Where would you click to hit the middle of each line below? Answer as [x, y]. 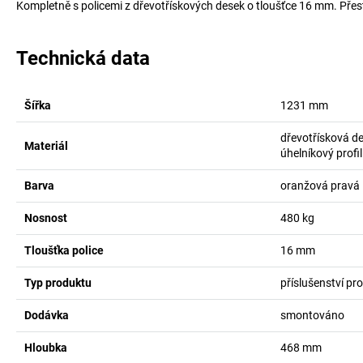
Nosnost [46, 218]
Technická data [83, 58]
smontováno [312, 315]
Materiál [46, 145]
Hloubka [46, 348]
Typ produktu [58, 283]
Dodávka [47, 315]
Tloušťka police [64, 250]
